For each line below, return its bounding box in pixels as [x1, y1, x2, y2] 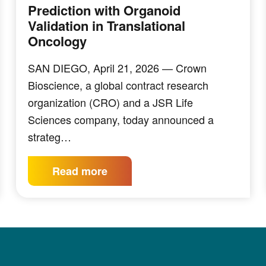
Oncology [28, 31, 87, 50]
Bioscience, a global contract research [28, 77, 209, 93]
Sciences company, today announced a [28, 112, 214, 127]
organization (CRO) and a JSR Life [28, 94, 194, 110]
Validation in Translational [28, 16, 186, 35]
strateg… [28, 129, 72, 144]
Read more [52, 163, 108, 179]
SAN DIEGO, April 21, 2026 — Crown [28, 60, 207, 75]
